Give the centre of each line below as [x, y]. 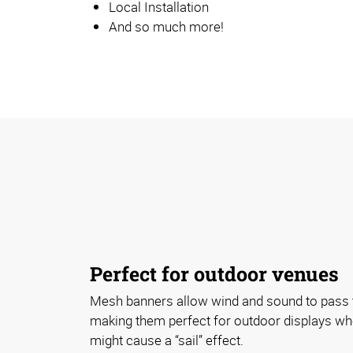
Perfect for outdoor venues [214, 273]
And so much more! [166, 26]
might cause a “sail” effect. [167, 340]
